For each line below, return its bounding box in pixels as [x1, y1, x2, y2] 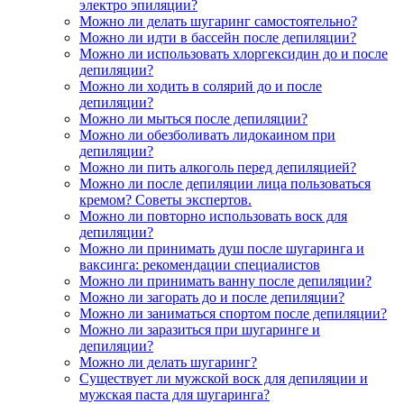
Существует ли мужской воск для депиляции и [79, 371, 368, 387]
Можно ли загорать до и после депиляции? [79, 289, 344, 306]
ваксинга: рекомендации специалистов [79, 257, 320, 273]
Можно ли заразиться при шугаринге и [79, 322, 320, 338]
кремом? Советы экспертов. [79, 192, 252, 208]
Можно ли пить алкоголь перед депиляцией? [79, 160, 356, 176]
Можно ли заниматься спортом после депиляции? [79, 306, 387, 322]
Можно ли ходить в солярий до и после [79, 78, 322, 95]
